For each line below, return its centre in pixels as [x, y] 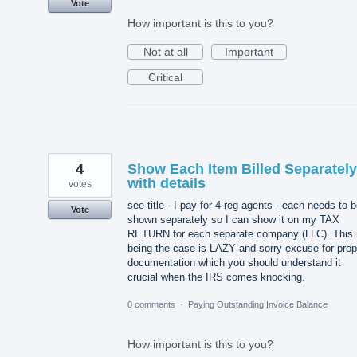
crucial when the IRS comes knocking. [216, 277]
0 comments [151, 304]
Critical [165, 77]
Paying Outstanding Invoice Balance [258, 304]
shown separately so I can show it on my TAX [233, 219]
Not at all [165, 51]
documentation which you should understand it [234, 262]
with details [167, 183]
